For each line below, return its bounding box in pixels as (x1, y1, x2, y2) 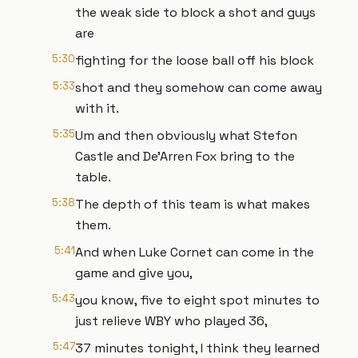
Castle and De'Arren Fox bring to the (75, 148, 295, 165)
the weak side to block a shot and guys (75, 4, 316, 21)
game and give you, (75, 265, 193, 281)
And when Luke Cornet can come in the (75, 244, 314, 261)
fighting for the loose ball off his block (75, 52, 314, 69)
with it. (75, 100, 119, 117)
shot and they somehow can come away (75, 79, 322, 96)
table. (75, 169, 111, 185)
